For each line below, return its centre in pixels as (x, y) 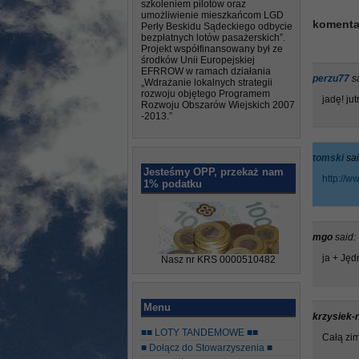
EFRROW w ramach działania (206, 71)
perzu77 (331, 79)
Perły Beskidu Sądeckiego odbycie (217, 26)
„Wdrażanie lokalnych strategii (207, 83)
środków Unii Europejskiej (198, 60)
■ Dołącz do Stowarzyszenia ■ (207, 348)
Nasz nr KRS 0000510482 (218, 260)
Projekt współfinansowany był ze (212, 49)
